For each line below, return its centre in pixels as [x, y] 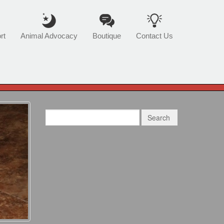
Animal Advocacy [49, 36]
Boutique [107, 36]
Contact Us [154, 36]
